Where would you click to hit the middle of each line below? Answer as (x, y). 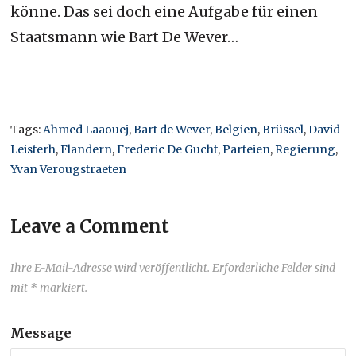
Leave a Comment (90, 226)
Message (41, 333)
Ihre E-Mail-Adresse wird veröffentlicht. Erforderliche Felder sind (173, 267)
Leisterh (33, 149)
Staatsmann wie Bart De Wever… (125, 37)
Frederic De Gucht (168, 149)
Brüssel (283, 129)
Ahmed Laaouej (86, 129)
